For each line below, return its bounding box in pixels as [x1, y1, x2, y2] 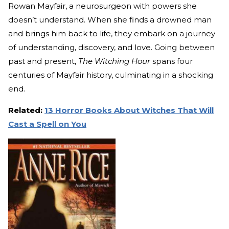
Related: [8, 105, 42, 116]
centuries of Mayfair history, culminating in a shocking [8, 70, 213, 80]
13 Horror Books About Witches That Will [44, 105, 214, 116]
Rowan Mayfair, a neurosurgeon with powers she [8, 1, 197, 11]
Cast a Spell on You [8, 119, 86, 129]
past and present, [8, 56, 78, 66]
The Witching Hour [78, 56, 150, 66]
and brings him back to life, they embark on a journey [8, 29, 215, 39]
